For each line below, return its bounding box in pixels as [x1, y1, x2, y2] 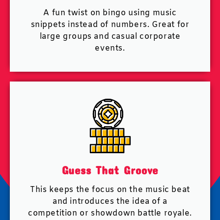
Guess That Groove [61, 163, 159, 177]
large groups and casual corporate [39, 31, 181, 42]
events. [95, 43, 125, 54]
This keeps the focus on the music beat [30, 185, 190, 195]
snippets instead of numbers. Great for [30, 20, 190, 30]
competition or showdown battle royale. [28, 208, 192, 219]
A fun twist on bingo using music [43, 8, 177, 18]
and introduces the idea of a [53, 196, 167, 207]
